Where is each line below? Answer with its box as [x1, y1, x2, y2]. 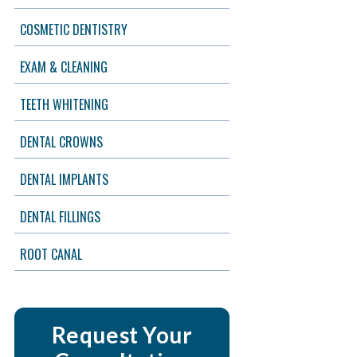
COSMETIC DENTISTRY [20, 20, 128, 39]
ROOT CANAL [20, 245, 83, 264]
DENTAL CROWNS [20, 132, 104, 151]
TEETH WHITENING [20, 95, 109, 114]
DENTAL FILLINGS [20, 207, 101, 226]
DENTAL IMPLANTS [20, 170, 109, 189]
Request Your [51, 321, 193, 348]
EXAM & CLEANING [20, 57, 108, 76]
